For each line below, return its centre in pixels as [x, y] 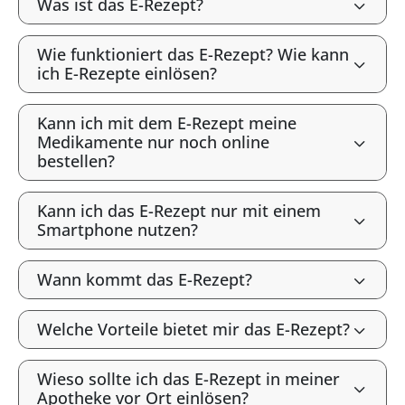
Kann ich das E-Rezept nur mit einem [179, 211]
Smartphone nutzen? [118, 230]
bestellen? [76, 161]
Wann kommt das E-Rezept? [145, 279]
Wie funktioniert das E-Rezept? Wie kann [193, 54]
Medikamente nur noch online [153, 142]
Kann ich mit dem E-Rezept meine [167, 123]
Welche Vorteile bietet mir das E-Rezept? [193, 329]
